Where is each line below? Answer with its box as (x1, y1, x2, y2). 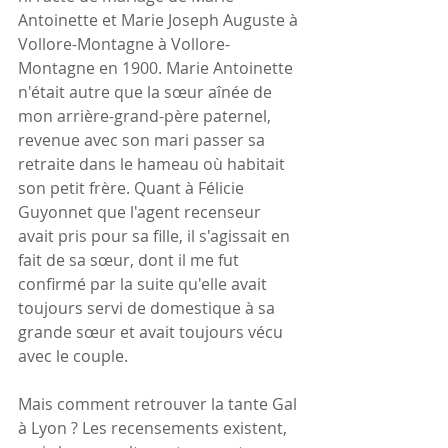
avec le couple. (18, 344, 128, 367)
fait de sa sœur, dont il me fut (18, 248, 243, 271)
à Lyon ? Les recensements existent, (18, 416, 291, 439)
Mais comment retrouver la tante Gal (18, 392, 301, 415)
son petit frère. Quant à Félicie (18, 176, 248, 199)
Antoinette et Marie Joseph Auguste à (18, 8, 302, 31)
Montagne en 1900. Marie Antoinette (18, 56, 297, 79)
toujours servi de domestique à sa (18, 296, 279, 319)
